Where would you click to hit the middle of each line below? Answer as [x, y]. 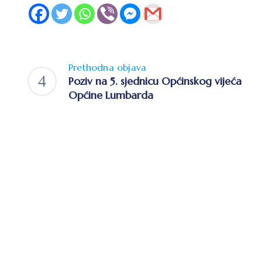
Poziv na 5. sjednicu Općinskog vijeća [155, 81]
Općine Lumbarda [111, 95]
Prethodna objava [108, 67]
